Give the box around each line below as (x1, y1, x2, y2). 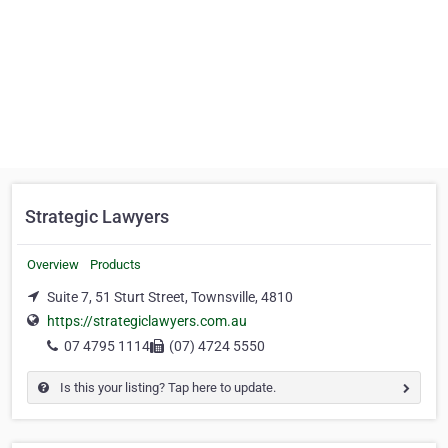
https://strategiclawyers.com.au (47, 313, 247, 330)
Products (90, 257, 141, 272)
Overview (27, 257, 79, 272)
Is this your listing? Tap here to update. (57, 380, 276, 396)
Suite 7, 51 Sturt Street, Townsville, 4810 (47, 289, 293, 305)
